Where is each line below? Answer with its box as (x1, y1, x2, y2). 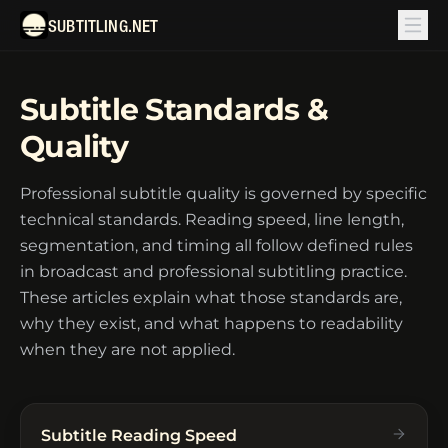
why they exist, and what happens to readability (20, 314, 403, 333)
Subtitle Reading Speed (41, 426, 237, 445)
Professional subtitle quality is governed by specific (20, 184, 427, 203)
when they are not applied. (20, 340, 235, 359)
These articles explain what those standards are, (20, 288, 402, 307)
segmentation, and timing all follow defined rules (20, 236, 413, 255)
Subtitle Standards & (20, 91, 328, 128)
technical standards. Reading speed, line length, (20, 210, 404, 229)
